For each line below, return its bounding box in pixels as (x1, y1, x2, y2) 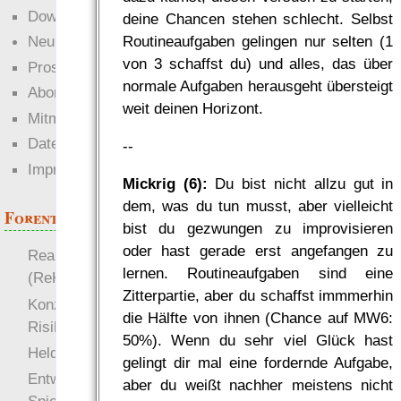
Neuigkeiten (27, 32, 107, 51)
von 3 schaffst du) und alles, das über (122, 54, 394, 73)
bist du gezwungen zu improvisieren (122, 219, 394, 238)
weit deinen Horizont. (122, 98, 263, 117)
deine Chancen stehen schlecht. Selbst (122, 9, 394, 28)
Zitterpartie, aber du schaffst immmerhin (122, 286, 394, 305)
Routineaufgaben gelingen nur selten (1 (122, 31, 394, 50)
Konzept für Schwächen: (27, 294, 191, 313)
